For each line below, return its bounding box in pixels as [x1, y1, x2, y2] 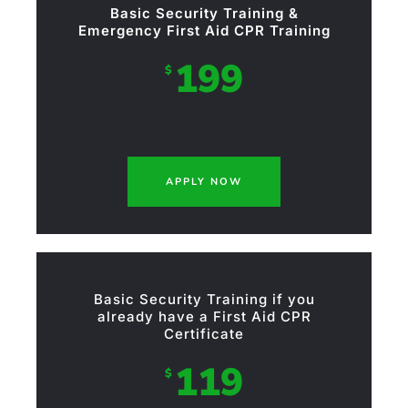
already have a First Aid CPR [97, 308, 311, 326]
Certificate [164, 325, 244, 343]
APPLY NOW [166, 175, 242, 189]
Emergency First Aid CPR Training [77, 22, 331, 40]
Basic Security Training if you [93, 291, 315, 309]
